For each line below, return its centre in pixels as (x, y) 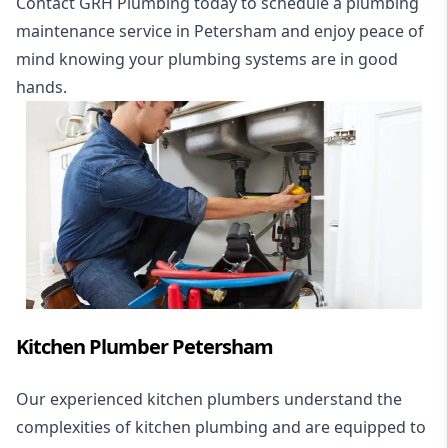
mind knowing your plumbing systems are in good (207, 59)
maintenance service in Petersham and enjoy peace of (220, 31)
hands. (41, 87)
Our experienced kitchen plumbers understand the (209, 398)
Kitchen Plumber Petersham (144, 346)
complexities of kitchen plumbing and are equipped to (221, 426)
